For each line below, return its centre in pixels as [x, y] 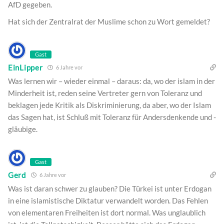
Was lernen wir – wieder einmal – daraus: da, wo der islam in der [111, 81]
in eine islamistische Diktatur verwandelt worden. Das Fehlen [108, 201]
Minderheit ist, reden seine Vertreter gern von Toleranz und [105, 93]
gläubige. [23, 129]
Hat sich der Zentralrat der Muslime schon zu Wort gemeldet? [109, 22]
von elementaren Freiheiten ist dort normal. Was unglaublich [107, 213]
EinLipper [25, 67]
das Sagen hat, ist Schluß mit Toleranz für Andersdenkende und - [112, 117]
